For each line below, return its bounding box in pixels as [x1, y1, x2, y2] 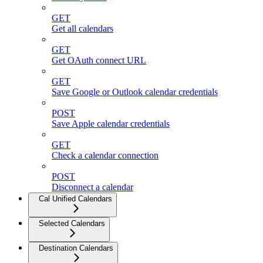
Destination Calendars [39, 244, 113, 253]
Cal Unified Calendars [39, 194, 112, 204]
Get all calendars [52, 23, 113, 34]
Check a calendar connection [52, 150, 159, 161]
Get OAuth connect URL [52, 55, 146, 66]
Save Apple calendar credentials [52, 119, 170, 129]
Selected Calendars [39, 219, 105, 228]
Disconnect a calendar [52, 182, 133, 193]
